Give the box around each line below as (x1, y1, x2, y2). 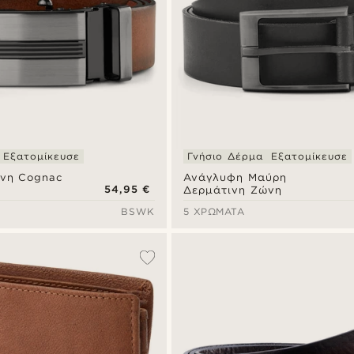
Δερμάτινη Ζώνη (183, 183, 282, 196)
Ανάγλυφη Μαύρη (183, 171, 287, 183)
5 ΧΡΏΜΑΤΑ (183, 205, 245, 217)
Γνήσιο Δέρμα (187, 149, 263, 162)
